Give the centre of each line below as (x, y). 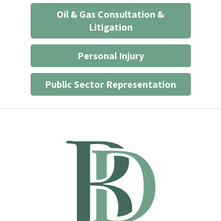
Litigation (110, 27)
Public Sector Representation (110, 84)
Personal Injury (110, 56)
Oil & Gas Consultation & (110, 14)
